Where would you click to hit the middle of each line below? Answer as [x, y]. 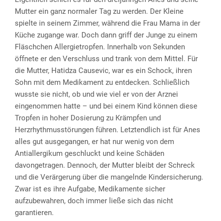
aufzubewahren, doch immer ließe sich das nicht [94, 201]
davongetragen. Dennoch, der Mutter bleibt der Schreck [105, 165]
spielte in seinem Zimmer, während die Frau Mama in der [108, 23]
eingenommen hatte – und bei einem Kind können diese [106, 106]
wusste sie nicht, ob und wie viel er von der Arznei [96, 94]
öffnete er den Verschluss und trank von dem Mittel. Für [106, 58]
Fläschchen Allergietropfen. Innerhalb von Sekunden [100, 47]
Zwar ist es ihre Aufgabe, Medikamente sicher [90, 189]
